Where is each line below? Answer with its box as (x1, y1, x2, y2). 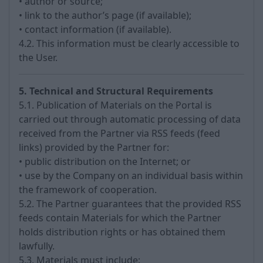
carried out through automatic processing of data (19, 113, 241, 126)
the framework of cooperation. (19, 183, 157, 196)
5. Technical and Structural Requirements (19, 85, 213, 97)
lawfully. (19, 240, 55, 252)
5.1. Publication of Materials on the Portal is (19, 99, 212, 112)
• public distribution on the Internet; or (19, 155, 191, 168)
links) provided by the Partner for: (19, 141, 169, 154)
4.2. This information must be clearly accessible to (19, 37, 240, 50)
